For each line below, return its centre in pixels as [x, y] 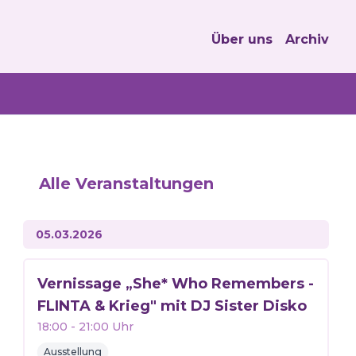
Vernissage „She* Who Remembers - [175, 284]
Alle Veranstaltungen [126, 184]
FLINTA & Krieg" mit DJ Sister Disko [172, 306]
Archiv [308, 39]
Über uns [242, 39]
